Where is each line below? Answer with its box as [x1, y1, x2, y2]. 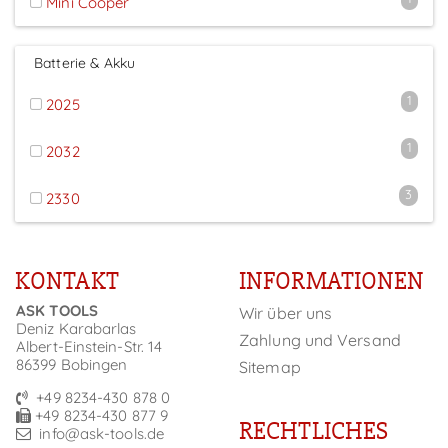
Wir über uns [239, 302, 333, 323]
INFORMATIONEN [239, 265, 425, 296]
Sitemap [239, 356, 301, 377]
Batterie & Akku [30, 53, 136, 72]
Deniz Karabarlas [16, 318, 137, 338]
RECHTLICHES [239, 415, 389, 446]
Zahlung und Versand [239, 329, 401, 350]
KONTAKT [15, 265, 119, 296]
